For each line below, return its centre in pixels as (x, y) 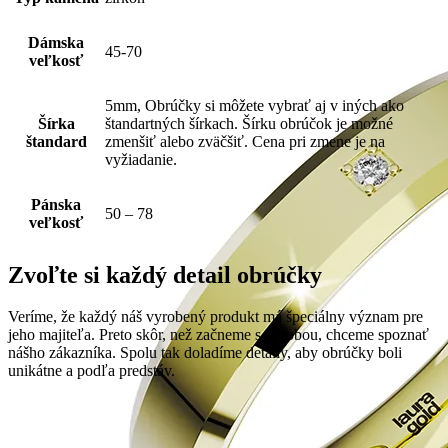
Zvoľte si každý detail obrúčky (165, 274)
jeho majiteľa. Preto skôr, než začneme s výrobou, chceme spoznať (218, 335)
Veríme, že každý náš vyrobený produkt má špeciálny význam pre (215, 317)
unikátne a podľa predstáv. (91, 371)
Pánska (56, 204)
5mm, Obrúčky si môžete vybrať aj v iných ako (254, 105)
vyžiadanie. (141, 159)
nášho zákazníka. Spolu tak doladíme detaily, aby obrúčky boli (205, 353)
